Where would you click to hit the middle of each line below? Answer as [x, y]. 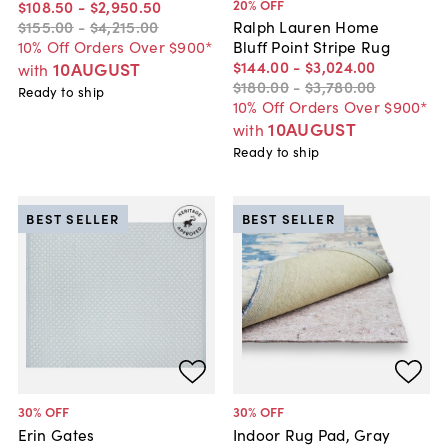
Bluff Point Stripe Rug [311, 45]
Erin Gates [56, 433]
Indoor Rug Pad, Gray [311, 433]
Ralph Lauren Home [306, 25]
